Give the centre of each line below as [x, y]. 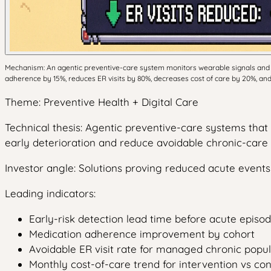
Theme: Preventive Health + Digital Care [102, 102]
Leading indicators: [50, 193]
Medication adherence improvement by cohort [142, 234]
